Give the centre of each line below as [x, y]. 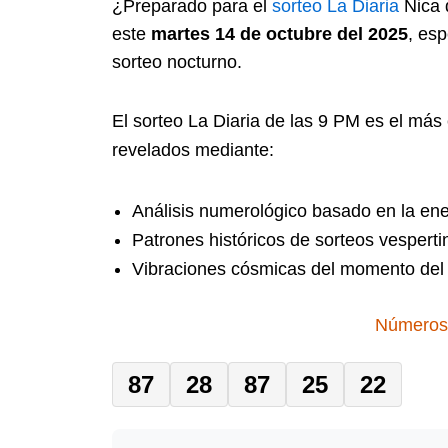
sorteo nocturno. [177, 61]
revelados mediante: [193, 150]
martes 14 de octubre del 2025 [279, 33]
